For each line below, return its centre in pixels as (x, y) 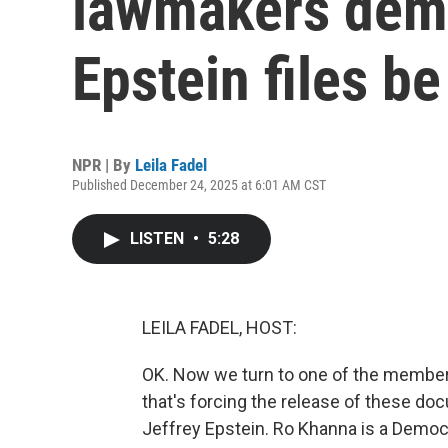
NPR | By (103, 165)
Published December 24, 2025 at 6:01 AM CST (199, 185)
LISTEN (159, 238)
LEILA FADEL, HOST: (219, 327)
